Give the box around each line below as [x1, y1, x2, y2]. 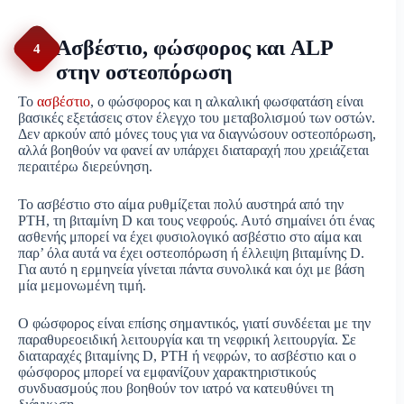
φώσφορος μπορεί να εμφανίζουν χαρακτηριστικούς [18, 364, 316, 381]
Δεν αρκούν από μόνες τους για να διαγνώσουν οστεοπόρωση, [18, 126, 376, 142]
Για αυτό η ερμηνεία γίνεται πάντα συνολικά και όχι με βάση [18, 262, 364, 278]
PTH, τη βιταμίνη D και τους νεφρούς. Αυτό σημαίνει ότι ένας [18, 213, 374, 229]
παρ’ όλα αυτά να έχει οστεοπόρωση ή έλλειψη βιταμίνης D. [18, 245, 364, 262]
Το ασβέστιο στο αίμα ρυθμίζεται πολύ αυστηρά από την [18, 197, 344, 213]
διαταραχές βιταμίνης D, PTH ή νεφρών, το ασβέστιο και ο [18, 348, 356, 364]
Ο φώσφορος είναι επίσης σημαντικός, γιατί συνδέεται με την [18, 316, 371, 332]
